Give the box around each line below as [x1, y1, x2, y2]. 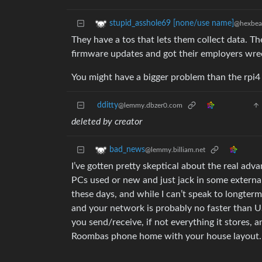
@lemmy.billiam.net [145, 146, 205, 154]
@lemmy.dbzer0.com [118, 102, 182, 109]
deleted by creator [71, 117, 142, 127]
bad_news [109, 146, 145, 154]
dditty [97, 101, 118, 110]
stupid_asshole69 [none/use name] [109, 19, 234, 28]
